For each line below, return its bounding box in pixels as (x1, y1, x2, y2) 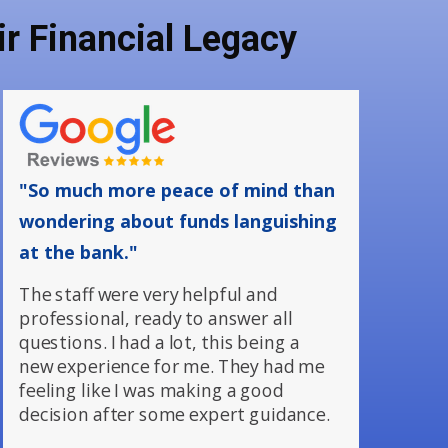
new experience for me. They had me (19, 354, 326, 378)
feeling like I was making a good (19, 378, 284, 402)
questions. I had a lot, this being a (19, 330, 300, 354)
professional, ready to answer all (19, 306, 293, 330)
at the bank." (19, 240, 138, 264)
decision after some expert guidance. (19, 402, 330, 426)
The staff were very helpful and (19, 282, 278, 306)
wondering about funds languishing (19, 209, 337, 233)
